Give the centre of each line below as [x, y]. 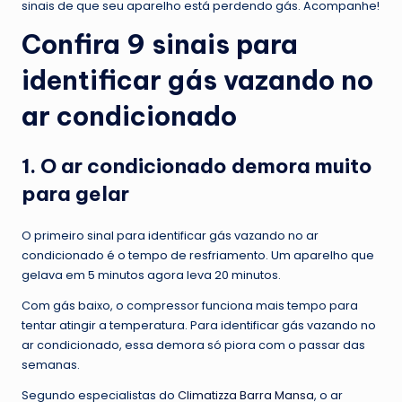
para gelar [75, 194]
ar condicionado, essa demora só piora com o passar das [193, 345]
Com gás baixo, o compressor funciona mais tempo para [190, 306]
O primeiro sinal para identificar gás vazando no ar [170, 236]
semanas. [51, 365]
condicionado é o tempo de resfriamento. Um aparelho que [198, 256]
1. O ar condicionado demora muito [197, 166]
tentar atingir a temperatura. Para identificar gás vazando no [199, 326]
